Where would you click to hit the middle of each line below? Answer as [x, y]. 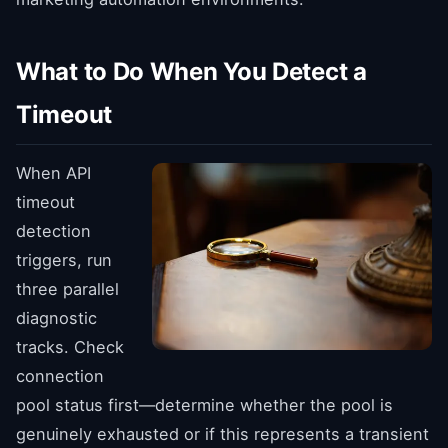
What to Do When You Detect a [191, 71]
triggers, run [64, 259]
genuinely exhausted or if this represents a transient [222, 433]
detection [53, 230]
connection [60, 375]
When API [53, 172]
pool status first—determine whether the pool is [204, 404]
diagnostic [56, 317]
